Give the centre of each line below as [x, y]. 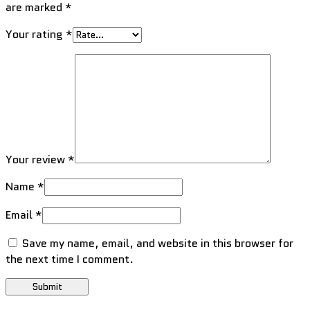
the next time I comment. [70, 259]
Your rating [36, 34]
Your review [37, 159]
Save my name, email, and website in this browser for [158, 243]
